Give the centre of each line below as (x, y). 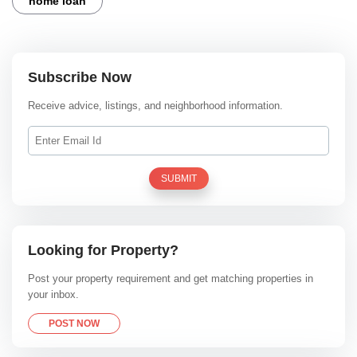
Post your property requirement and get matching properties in (171, 279)
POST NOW (74, 324)
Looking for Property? (103, 250)
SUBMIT (178, 179)
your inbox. (53, 295)
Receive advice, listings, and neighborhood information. (155, 106)
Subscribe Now (80, 77)
